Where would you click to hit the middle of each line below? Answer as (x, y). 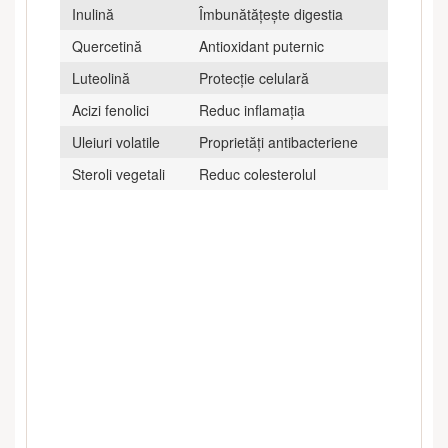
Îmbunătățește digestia (271, 13)
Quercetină (107, 45)
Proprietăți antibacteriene (278, 141)
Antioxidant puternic (261, 45)
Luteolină (101, 77)
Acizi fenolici (110, 109)
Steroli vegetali (118, 173)
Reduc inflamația (252, 109)
